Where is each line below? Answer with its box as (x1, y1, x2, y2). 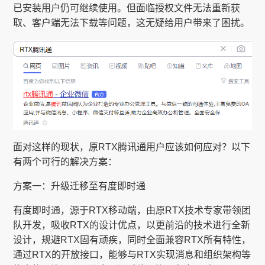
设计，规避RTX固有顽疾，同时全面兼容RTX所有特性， (13, 234, 251, 245)
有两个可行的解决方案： (13, 156, 118, 167)
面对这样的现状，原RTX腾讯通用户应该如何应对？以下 (13, 141, 251, 152)
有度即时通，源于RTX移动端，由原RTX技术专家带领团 (13, 205, 251, 215)
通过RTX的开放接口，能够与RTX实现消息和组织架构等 (13, 249, 251, 260)
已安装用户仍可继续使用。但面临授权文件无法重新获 (13, 2, 241, 13)
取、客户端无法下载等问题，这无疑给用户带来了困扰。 (13, 17, 250, 28)
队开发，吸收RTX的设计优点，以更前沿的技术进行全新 (13, 219, 251, 230)
